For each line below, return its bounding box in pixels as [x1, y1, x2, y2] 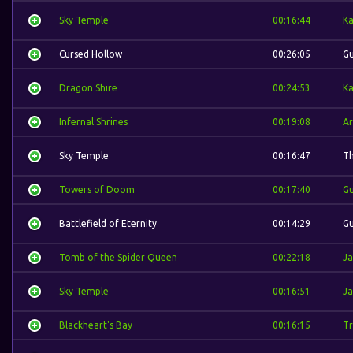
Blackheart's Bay [59, 320, 132, 330]
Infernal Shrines [59, 117, 128, 127]
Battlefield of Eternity [59, 218, 157, 229]
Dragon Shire [59, 83, 117, 93]
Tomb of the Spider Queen [59, 252, 177, 262]
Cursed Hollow [59, 49, 122, 59]
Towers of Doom [59, 184, 135, 195]
